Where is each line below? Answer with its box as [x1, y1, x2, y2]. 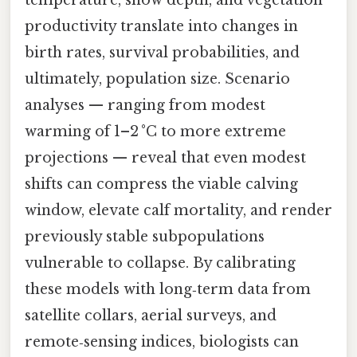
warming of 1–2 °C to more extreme [25, 122, 286, 140]
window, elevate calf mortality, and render [25, 201, 332, 219]
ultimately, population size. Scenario [25, 69, 290, 88]
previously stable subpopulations [25, 227, 265, 245]
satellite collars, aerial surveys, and [25, 306, 277, 324]
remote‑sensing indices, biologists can [25, 332, 299, 351]
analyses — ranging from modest [25, 96, 265, 114]
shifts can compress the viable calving [25, 175, 298, 193]
